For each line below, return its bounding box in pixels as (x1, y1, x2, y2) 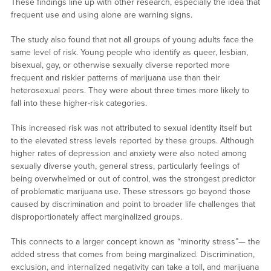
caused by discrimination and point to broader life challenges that (10, 199, 255, 210)
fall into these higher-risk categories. (10, 98, 147, 109)
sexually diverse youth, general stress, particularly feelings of (10, 161, 240, 172)
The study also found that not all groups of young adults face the (10, 34, 253, 45)
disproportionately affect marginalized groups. (10, 212, 182, 223)
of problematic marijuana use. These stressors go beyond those (10, 186, 250, 197)
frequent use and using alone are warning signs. (10, 10, 192, 21)
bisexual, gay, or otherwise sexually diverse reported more (10, 60, 230, 71)
